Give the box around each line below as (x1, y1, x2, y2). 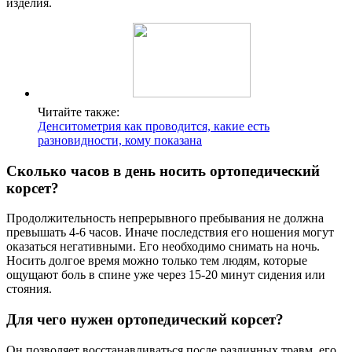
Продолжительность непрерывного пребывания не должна (6, 211, 324, 225)
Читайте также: (38, 105, 119, 119)
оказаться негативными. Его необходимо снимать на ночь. (6, 240, 320, 254)
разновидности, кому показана (38, 134, 202, 148)
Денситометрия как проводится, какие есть (38, 119, 269, 134)
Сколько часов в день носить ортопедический (6, 162, 320, 179)
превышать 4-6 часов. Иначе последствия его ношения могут (6, 225, 334, 240)
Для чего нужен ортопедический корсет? (6, 311, 284, 328)
